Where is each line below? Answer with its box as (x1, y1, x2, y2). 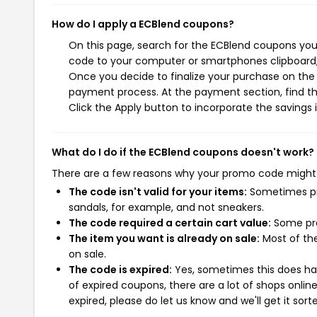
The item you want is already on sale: (69, 231, 260, 246)
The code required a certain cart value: (69, 215, 271, 230)
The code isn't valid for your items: (69, 184, 247, 199)
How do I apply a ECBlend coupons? (52, 16, 234, 31)
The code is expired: (69, 262, 172, 277)
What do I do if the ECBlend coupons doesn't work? (52, 144, 314, 159)
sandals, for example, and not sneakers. (69, 200, 264, 214)
